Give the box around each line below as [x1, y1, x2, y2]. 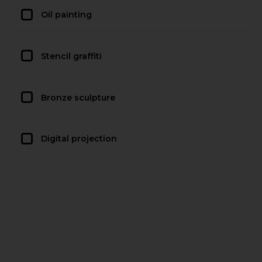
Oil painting [41, 9, 92, 20]
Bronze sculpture [41, 92, 115, 103]
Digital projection [41, 133, 117, 144]
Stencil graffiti [41, 50, 102, 61]
